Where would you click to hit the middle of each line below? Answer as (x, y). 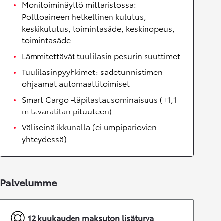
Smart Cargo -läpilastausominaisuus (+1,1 (99, 99)
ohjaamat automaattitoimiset (76, 83)
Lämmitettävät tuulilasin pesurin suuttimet (101, 56)
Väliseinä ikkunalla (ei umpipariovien (89, 127)
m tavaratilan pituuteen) (67, 111)
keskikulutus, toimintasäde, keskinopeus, (98, 28)
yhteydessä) (44, 139)
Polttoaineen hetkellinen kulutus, (84, 16)
